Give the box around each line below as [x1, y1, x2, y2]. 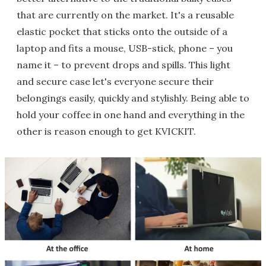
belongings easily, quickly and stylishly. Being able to [17, 92, 249, 104]
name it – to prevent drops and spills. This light [17, 59, 230, 71]
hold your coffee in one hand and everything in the [17, 109, 245, 121]
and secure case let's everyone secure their [17, 75, 214, 87]
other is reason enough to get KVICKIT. [17, 125, 196, 137]
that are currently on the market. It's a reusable [17, 9, 234, 21]
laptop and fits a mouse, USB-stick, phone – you [17, 42, 233, 54]
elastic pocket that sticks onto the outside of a [17, 26, 227, 37]
